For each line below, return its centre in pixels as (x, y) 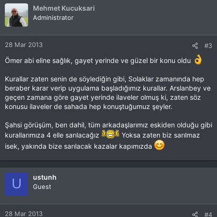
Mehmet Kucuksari (64, 8)
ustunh (45, 177)
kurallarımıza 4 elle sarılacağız (53, 135)
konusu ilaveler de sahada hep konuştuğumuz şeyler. (89, 106)
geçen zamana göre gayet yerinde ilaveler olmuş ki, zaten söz (103, 97)
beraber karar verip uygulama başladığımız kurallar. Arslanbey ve (108, 88)
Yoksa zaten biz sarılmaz (160, 135)
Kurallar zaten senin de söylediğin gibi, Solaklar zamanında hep (105, 78)
